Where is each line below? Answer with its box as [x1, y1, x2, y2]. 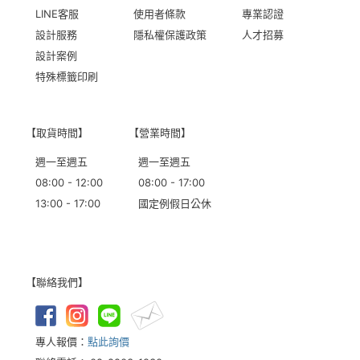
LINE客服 [35, 7, 79, 21]
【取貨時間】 [26, 126, 88, 140]
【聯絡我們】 [26, 276, 88, 289]
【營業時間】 [129, 126, 191, 140]
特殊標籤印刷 [35, 70, 98, 84]
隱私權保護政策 [133, 28, 207, 42]
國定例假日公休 [138, 197, 211, 211]
